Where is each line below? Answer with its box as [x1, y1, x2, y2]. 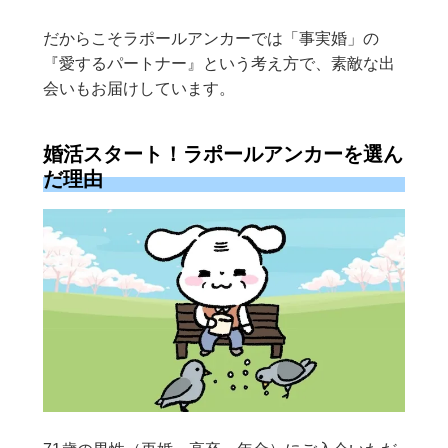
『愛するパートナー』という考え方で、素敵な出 [43, 54, 396, 72]
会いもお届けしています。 [43, 79, 236, 97]
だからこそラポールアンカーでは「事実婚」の [43, 29, 380, 47]
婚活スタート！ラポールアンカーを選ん [43, 143, 404, 166]
